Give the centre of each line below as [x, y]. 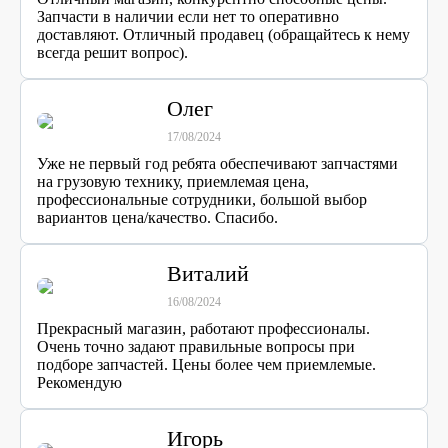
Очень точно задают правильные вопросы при [196, 346]
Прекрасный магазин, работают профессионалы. [203, 328]
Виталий [208, 273]
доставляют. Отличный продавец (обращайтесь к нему [223, 34]
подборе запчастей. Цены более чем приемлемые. [206, 364]
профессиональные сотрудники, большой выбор [202, 199]
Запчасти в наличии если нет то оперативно [188, 16]
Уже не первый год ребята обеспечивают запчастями [217, 163]
